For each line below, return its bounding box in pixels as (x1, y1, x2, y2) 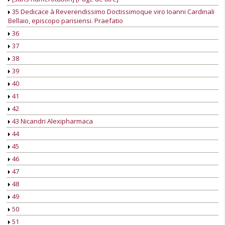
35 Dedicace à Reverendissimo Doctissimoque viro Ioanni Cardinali (11, 7, 214, 17)
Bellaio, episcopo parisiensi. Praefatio (8, 16, 123, 26)
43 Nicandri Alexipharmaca (11, 117, 93, 126)
